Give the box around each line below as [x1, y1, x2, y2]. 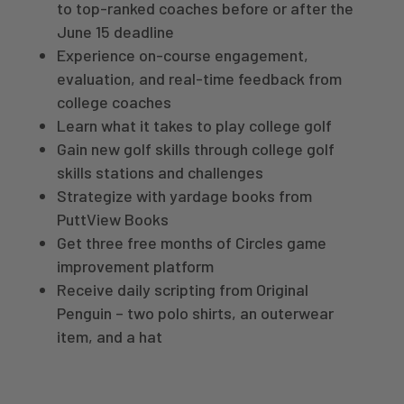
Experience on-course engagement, [56, 44, 308, 65]
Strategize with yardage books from [56, 185, 312, 206]
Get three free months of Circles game [56, 232, 326, 252]
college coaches [56, 91, 171, 112]
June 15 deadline [56, 21, 174, 41]
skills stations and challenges [56, 161, 263, 182]
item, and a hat [56, 326, 162, 346]
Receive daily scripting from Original [56, 279, 308, 299]
